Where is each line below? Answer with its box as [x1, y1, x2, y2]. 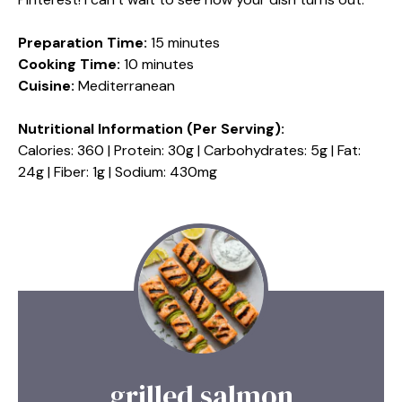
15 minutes [147, 33, 220, 53]
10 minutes [120, 55, 194, 74]
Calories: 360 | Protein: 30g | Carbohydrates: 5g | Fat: [18, 141, 361, 161]
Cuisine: [18, 76, 74, 96]
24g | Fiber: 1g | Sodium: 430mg [18, 162, 217, 182]
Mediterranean [74, 76, 175, 96]
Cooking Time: [18, 55, 120, 74]
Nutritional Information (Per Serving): [18, 119, 284, 139]
